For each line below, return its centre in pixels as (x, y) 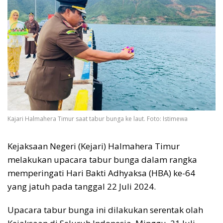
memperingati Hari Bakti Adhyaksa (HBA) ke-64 (101, 173)
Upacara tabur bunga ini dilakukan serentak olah (105, 210)
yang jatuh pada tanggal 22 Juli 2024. (82, 187)
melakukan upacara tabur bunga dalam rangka (102, 160)
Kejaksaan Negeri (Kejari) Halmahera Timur (94, 146)
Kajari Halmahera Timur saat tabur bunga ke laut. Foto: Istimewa (98, 119)
